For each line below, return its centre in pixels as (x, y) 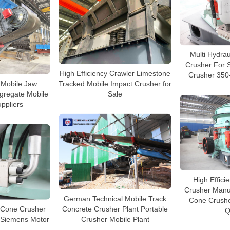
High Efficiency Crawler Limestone (115, 73)
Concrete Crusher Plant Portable (115, 209)
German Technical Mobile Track (115, 198)
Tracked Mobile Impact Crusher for (115, 83)
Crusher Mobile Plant (115, 219)
